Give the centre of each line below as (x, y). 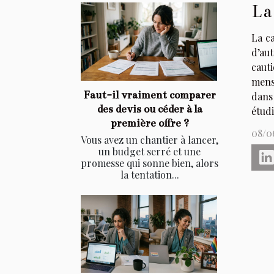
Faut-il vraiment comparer (150, 95)
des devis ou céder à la (150, 109)
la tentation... (150, 174)
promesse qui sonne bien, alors (150, 163)
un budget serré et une (150, 151)
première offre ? (150, 123)
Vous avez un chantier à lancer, (150, 139)
